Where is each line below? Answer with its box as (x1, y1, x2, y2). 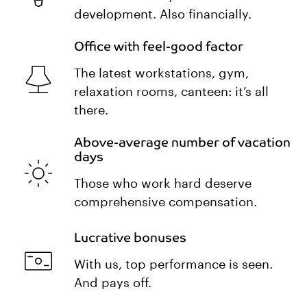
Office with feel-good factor (74, 38, 243, 54)
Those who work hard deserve (74, 177, 251, 190)
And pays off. (74, 276, 151, 289)
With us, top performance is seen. (74, 258, 273, 271)
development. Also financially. (74, 8, 251, 21)
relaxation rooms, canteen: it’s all (74, 85, 269, 98)
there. (74, 103, 108, 116)
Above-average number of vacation (74, 134, 291, 150)
